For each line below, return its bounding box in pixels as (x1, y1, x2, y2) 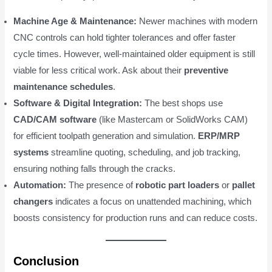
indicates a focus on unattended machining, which (53, 196, 252, 206)
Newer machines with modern (137, 16, 258, 26)
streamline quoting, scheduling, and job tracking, (49, 147, 241, 157)
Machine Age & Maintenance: (13, 16, 137, 26)
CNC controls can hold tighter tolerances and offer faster (13, 32, 236, 42)
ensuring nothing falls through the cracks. (13, 163, 176, 174)
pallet (232, 180, 256, 190)
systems (13, 147, 49, 157)
